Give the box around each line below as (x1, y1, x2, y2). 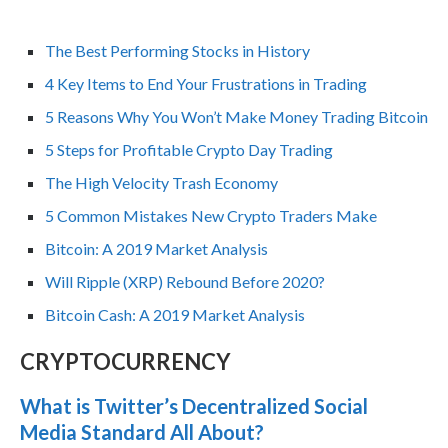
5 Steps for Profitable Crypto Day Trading (45, 139, 333, 159)
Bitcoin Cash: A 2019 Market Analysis (45, 304, 305, 324)
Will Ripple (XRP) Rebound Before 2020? (45, 271, 325, 291)
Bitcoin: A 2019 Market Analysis (45, 238, 268, 258)
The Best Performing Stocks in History (45, 40, 310, 60)
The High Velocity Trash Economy (45, 172, 278, 192)
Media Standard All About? (20, 419, 264, 444)
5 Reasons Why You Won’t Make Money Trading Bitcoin (45, 106, 428, 126)
